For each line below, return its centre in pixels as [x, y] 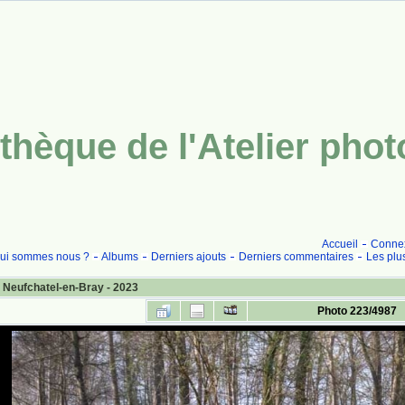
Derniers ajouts [188, 257]
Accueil [340, 244]
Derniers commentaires [296, 257]
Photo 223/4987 [357, 311]
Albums [119, 257]
